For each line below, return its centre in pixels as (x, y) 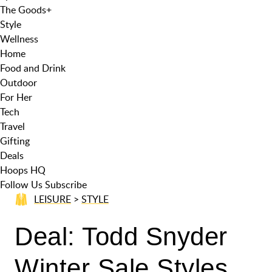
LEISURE (53, 199)
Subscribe (66, 185)
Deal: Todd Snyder (121, 236)
